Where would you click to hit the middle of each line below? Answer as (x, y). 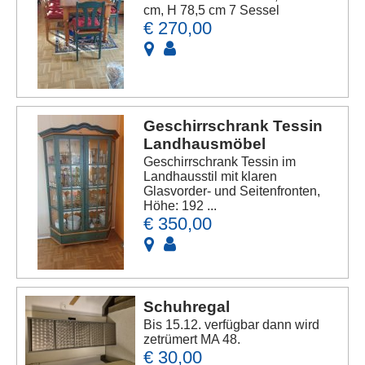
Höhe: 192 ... (180, 206)
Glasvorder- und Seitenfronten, (232, 191)
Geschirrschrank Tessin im (220, 162)
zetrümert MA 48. (192, 340)
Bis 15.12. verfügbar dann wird (232, 325)
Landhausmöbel (205, 144)
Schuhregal (187, 307)
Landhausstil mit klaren (211, 177)
